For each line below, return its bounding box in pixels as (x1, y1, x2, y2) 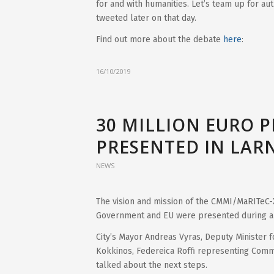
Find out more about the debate (96, 34, 223, 45)
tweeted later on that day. (96, 12, 196, 23)
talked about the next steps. (96, 260, 207, 271)
